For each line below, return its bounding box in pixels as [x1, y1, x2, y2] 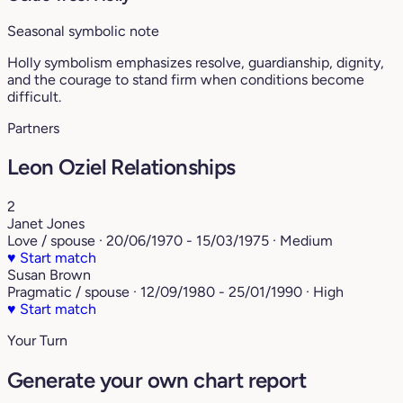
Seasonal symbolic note [7, 22, 159, 40]
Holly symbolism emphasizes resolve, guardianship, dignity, [7, 53, 384, 71]
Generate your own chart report [7, 367, 306, 394]
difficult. [7, 87, 61, 105]
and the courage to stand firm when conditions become [7, 70, 364, 88]
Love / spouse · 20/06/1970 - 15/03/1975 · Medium [7, 232, 333, 250]
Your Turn [7, 332, 67, 350]
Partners [7, 119, 59, 137]
